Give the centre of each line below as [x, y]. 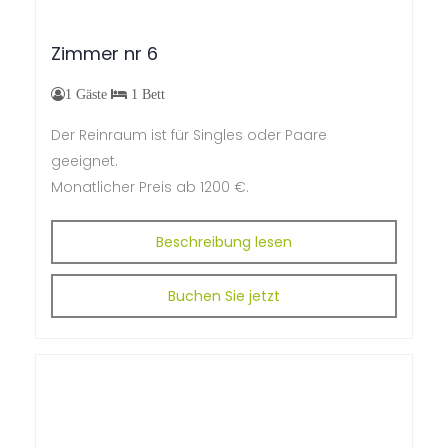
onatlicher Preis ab [129, 186]
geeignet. [84, 160]
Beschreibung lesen [224, 241]
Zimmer [85, 53]
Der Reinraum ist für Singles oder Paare [189, 134]
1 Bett [146, 93]
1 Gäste [88, 93]
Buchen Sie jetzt [224, 295]
